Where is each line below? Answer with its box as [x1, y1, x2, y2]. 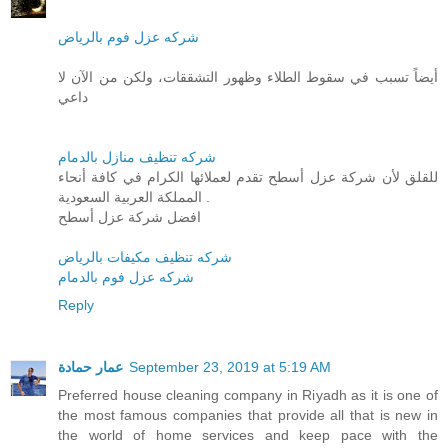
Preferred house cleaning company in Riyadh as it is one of [58, 386, 438, 403]
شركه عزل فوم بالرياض [58, 28, 199, 45]
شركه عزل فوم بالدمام [58, 268, 194, 285]
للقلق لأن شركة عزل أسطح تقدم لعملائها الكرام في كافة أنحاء [58, 168, 438, 185]
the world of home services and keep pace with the [58, 426, 438, 443]
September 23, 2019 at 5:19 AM [129, 358, 331, 375]
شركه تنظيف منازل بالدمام [58, 148, 216, 165]
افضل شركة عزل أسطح [58, 208, 201, 225]
